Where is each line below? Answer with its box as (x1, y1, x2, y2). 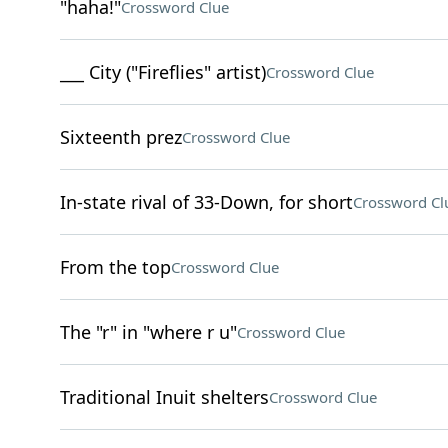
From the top (59, 255, 171, 279)
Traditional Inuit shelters (59, 385, 269, 409)
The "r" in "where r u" (59, 320, 237, 344)
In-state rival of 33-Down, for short (59, 190, 353, 214)
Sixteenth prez (59, 125, 182, 149)
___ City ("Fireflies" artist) (59, 60, 266, 84)
